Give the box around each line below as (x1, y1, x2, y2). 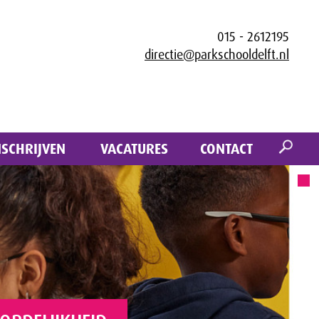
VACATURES (100, 140, 168, 159)
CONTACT (199, 140, 253, 159)
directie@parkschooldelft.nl (145, 46, 289, 63)
